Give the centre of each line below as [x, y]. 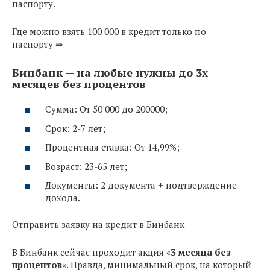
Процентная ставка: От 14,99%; [112, 147]
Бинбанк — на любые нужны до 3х [110, 72]
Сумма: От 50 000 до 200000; [106, 109]
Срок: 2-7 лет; [75, 128]
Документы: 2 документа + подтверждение [141, 185]
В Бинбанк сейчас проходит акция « [91, 252]
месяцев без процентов [79, 83]
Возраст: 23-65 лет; [86, 166]
